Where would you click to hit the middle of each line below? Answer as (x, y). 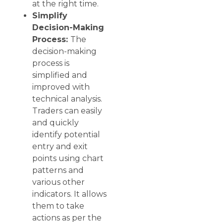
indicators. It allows (69, 194)
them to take (58, 206)
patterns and (58, 170)
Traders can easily (67, 111)
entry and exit (60, 147)
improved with (61, 87)
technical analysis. (67, 99)
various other (58, 182)
